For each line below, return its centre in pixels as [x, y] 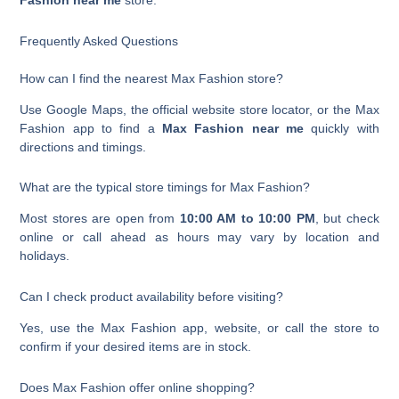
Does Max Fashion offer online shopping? [138, 387]
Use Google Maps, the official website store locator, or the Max [199, 109]
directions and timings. [83, 147]
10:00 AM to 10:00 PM [247, 219]
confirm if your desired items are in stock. [136, 347]
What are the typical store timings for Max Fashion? [165, 187]
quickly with [341, 128]
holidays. [45, 256]
